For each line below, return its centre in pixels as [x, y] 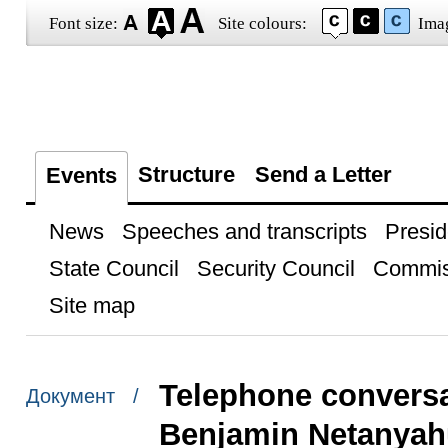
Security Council [275, 268]
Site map [91, 305]
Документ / [82, 396]
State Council [113, 268]
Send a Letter [323, 174]
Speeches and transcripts [244, 231]
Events [81, 175]
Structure [186, 174]
